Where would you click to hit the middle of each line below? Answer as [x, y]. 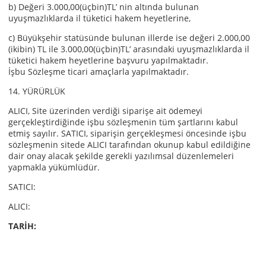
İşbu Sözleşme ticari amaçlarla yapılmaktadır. [99, 72]
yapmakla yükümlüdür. [54, 167]
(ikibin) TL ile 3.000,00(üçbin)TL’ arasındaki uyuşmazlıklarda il [129, 49]
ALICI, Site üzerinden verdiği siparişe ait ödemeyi [105, 111]
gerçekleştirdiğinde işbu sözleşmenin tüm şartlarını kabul [123, 122]
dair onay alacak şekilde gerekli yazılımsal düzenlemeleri [121, 156]
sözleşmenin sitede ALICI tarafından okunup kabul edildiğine [129, 145]
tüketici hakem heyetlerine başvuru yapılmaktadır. [108, 60]
